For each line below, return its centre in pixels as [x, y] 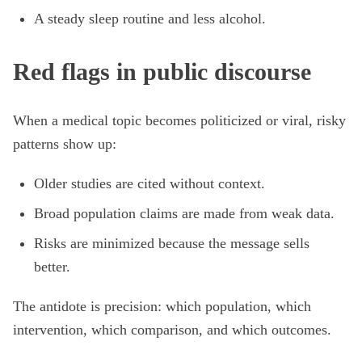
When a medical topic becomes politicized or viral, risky [179, 120]
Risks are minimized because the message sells [172, 243]
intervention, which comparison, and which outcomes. [172, 330]
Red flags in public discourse [162, 72]
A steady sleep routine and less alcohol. [150, 19]
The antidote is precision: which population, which [162, 306]
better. [52, 267]
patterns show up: [65, 144]
